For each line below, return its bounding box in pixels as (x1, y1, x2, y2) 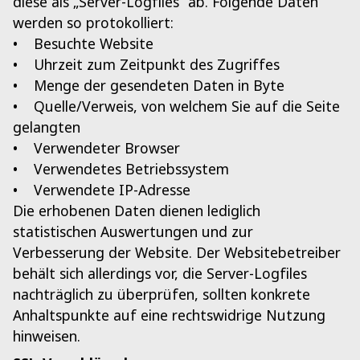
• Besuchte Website (13, 34, 153, 54)
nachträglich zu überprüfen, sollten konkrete (13, 284, 310, 305)
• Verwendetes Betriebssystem (13, 159, 229, 179)
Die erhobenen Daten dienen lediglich (13, 201, 260, 221)
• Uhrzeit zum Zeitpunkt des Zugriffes (13, 55, 280, 75)
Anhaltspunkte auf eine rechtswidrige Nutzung (13, 305, 325, 325)
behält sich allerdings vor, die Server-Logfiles (13, 264, 307, 284)
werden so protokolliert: (13, 13, 174, 33)
